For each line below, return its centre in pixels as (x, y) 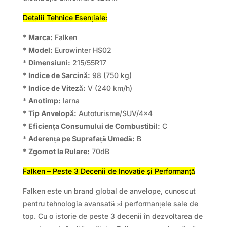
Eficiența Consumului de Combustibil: (94, 126)
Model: (40, 50)
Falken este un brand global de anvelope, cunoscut (109, 191)
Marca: (40, 37)
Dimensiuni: (49, 63)
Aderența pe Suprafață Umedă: (81, 139)
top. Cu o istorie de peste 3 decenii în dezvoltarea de (112, 216)
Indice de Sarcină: (59, 75)
